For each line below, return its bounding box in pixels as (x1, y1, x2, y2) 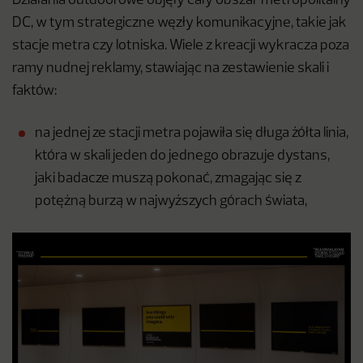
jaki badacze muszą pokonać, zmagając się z (35, 172, 301, 186)
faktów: (12, 84, 57, 99)
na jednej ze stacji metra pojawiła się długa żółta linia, (35, 126, 348, 141)
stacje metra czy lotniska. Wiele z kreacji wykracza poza (12, 39, 349, 53)
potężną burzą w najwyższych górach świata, (35, 194, 307, 209)
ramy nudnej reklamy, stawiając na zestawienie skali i (12, 62, 329, 76)
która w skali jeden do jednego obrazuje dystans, (35, 149, 330, 164)
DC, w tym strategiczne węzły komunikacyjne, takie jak (12, 16, 347, 31)
